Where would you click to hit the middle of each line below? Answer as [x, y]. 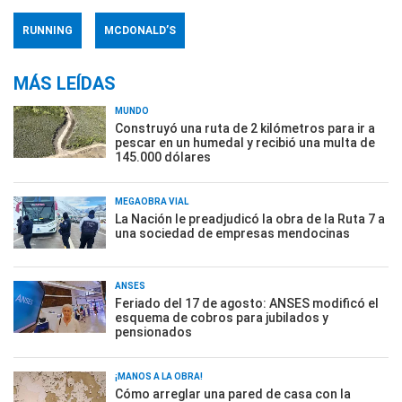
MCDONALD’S [140, 31]
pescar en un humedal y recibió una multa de [245, 143]
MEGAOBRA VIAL [152, 201]
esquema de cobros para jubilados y [222, 318]
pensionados [153, 332]
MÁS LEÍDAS [65, 83]
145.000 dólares [163, 157]
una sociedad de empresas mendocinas [232, 233]
